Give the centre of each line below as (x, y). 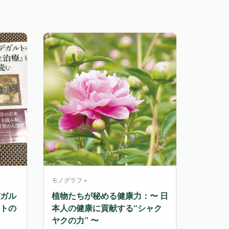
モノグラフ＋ (70, 179)
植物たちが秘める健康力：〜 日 (110, 196)
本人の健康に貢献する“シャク (107, 208)
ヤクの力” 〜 (75, 220)
